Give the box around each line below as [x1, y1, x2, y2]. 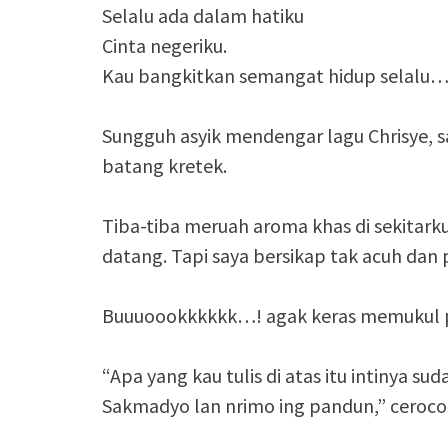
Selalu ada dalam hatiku [102, 2, 304, 28]
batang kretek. [102, 152, 227, 178]
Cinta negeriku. [102, 32, 227, 58]
